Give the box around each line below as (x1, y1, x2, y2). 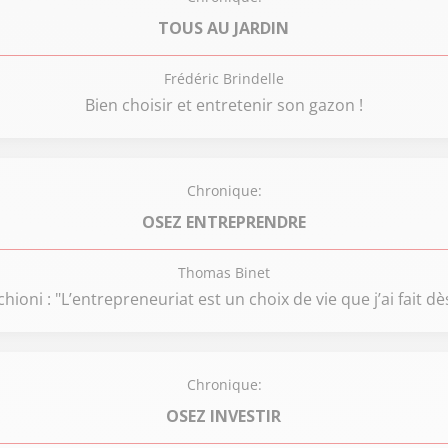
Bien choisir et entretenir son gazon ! (85, 94, 363, 116)
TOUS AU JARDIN (158, 16, 290, 39)
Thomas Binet (178, 263, 270, 282)
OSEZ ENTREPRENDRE (141, 210, 306, 233)
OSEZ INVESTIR (166, 404, 282, 427)
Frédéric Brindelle (164, 69, 284, 88)
